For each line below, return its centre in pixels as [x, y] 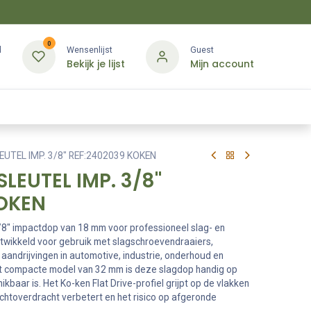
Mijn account [222, 64]
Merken [200, 107]
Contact [271, 107]
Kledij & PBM [37, 107]
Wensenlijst [89, 49]
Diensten [128, 107]
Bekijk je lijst [95, 64]
